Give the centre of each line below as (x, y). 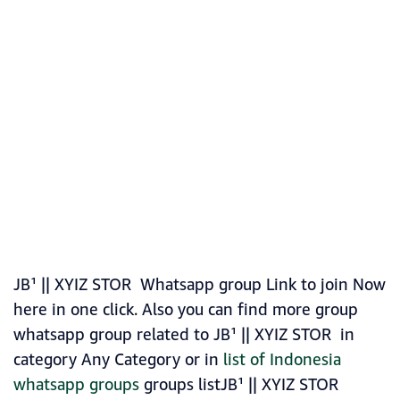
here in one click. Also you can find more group (186, 310)
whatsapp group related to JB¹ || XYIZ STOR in (184, 335)
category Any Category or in (118, 360)
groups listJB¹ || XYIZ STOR (239, 385)
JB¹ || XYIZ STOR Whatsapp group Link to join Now (200, 285)
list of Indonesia (282, 360)
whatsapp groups (76, 385)
